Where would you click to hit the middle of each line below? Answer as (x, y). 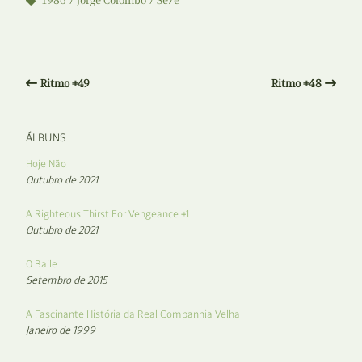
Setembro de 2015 (67, 280)
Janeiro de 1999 (61, 330)
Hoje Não (46, 164)
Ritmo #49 (65, 84)
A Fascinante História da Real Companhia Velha (133, 314)
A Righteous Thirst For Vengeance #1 (107, 214)
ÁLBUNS (46, 138)
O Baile (42, 264)
